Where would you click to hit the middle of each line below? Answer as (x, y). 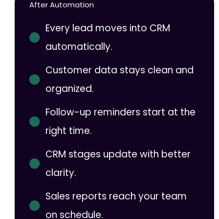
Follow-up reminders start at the (120, 112)
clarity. (61, 173)
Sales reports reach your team (116, 196)
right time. (68, 131)
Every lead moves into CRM (108, 28)
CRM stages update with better (118, 154)
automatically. (79, 46)
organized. (69, 88)
